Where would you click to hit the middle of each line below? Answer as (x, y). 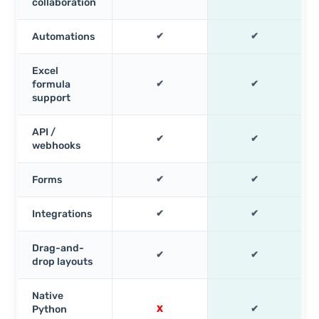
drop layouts (62, 261)
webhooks (56, 145)
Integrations (62, 214)
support (51, 98)
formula (51, 84)
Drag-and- (58, 248)
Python (49, 309)
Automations (63, 36)
